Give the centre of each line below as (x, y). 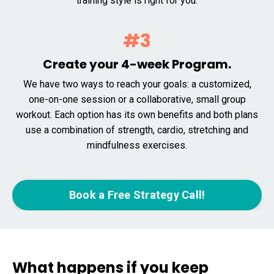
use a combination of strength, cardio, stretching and (137, 130)
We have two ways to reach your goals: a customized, (137, 84)
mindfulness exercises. (137, 145)
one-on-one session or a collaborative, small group (137, 99)
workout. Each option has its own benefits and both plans (137, 114)
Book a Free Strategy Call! (137, 195)
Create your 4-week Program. (137, 64)
